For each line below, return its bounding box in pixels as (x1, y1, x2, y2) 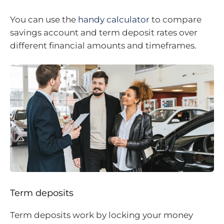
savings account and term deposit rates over (10, 27, 197, 37)
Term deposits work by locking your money (10, 210, 193, 220)
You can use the (10, 14, 78, 24)
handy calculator (78, 14, 149, 24)
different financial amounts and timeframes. (10, 40, 196, 50)
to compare (149, 14, 201, 24)
